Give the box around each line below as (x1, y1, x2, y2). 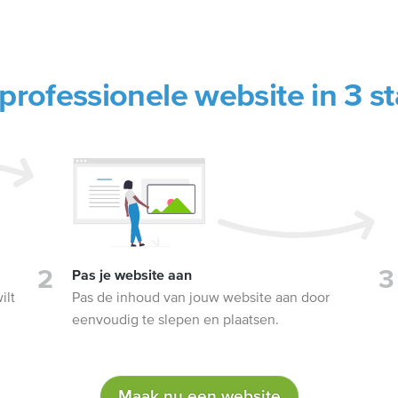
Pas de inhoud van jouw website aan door (72, 288, 330, 306)
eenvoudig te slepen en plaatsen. (72, 310, 280, 329)
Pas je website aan (72, 266, 193, 284)
